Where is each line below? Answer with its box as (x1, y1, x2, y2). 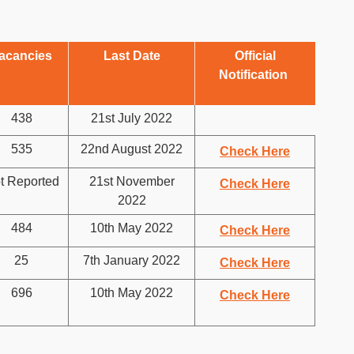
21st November (88, 175, 175, 188)
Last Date (103, 49, 160, 62)
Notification (219, 68, 291, 81)
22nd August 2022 (81, 142, 183, 156)
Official (234, 49, 276, 62)
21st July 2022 (91, 111, 172, 125)
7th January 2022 (83, 254, 180, 267)
